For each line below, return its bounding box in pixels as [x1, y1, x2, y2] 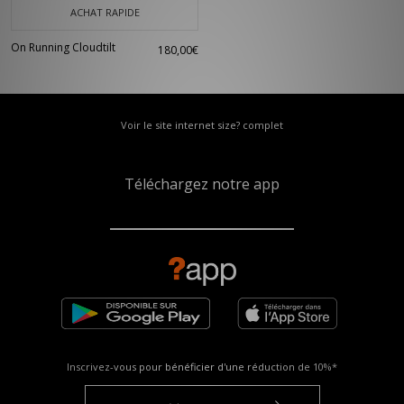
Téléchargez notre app [124, 174, 280, 194]
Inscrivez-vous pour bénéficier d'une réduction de [67, 360, 313, 373]
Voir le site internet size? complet [121, 118, 283, 132]
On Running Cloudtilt [11, 40, 115, 55]
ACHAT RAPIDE [69, 5, 140, 19]
